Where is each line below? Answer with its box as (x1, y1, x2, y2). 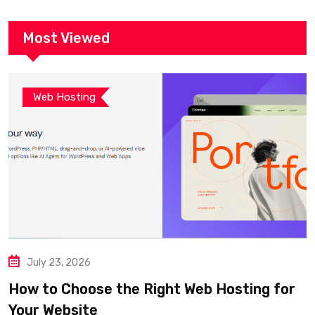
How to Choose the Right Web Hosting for (8, 280, 295, 297)
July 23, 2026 (27, 256, 91, 269)
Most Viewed (22, 30, 110, 47)
